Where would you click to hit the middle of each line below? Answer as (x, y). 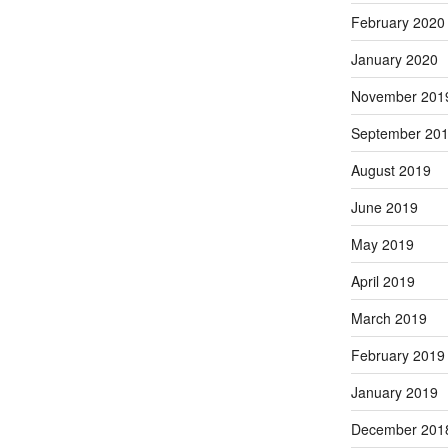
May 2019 (382, 243)
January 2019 (394, 391)
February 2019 (397, 354)
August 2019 (390, 169)
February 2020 (397, 21)
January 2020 (394, 58)
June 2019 (384, 206)
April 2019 (382, 280)
